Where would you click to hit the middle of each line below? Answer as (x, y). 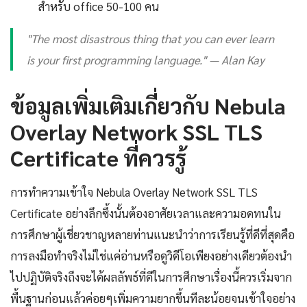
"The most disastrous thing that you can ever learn (150, 38)
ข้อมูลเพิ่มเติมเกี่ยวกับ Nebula (148, 105)
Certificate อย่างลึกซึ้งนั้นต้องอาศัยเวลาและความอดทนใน (146, 213)
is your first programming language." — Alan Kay (146, 59)
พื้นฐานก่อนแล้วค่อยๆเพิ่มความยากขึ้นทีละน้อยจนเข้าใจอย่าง (153, 298)
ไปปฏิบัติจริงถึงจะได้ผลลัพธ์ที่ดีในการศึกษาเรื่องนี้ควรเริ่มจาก (151, 277)
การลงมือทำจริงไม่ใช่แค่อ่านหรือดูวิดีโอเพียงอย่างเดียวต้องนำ (151, 255)
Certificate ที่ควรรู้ (98, 157)
